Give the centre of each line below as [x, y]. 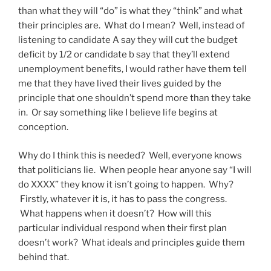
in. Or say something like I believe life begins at [118, 113]
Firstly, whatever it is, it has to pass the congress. [122, 199]
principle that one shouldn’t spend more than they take [135, 98]
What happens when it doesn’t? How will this [115, 213]
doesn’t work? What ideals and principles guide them [132, 242]
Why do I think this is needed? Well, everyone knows [130, 155]
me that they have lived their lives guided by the [120, 84]
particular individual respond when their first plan [122, 228]
